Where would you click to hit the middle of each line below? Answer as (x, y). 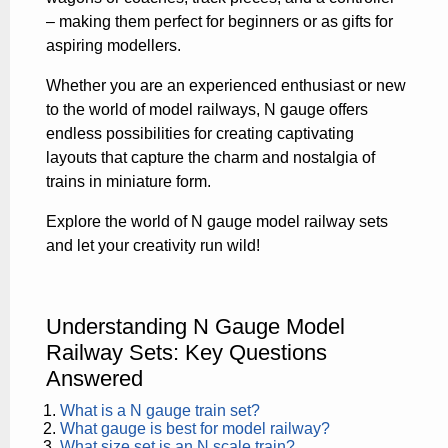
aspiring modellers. (113, 45)
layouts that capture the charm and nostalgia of (210, 157)
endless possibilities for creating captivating (200, 133)
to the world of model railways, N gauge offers (207, 109)
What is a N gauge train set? (160, 410)
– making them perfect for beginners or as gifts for (219, 21)
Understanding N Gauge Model (195, 326)
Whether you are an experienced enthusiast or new (226, 85)
